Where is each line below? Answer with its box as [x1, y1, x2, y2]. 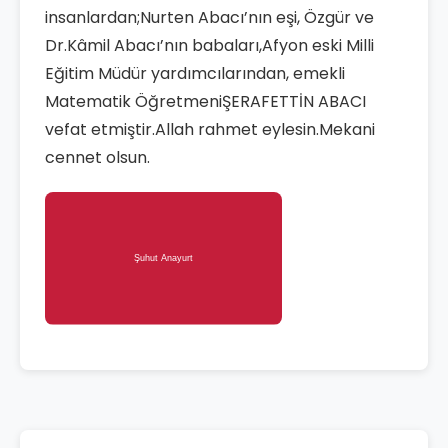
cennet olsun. [45, 146, 150, 170]
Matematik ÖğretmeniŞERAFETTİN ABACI [45, 90, 366, 114]
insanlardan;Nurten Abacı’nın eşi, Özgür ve [45, 6, 374, 30]
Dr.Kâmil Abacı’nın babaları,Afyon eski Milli [45, 34, 374, 58]
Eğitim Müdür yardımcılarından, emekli [45, 62, 345, 86]
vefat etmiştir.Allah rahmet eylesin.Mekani [45, 118, 375, 142]
